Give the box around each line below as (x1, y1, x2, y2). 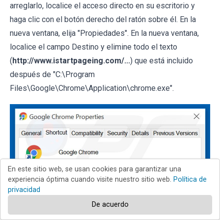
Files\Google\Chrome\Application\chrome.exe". (10, 83, 174, 93)
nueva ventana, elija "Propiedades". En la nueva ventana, (10, 28, 199, 38)
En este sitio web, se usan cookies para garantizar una (8, 165, 181, 173)
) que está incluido (130, 55, 193, 65)
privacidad (8, 186, 40, 194)
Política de (173, 175, 207, 184)
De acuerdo (91, 200, 129, 209)
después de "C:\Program (10, 69, 95, 79)
